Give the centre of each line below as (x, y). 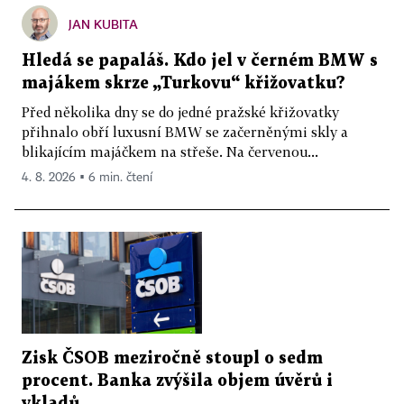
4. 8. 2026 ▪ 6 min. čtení (87, 177)
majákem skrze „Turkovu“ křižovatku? (184, 83)
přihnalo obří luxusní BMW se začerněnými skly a (185, 131)
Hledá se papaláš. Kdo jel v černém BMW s (200, 60)
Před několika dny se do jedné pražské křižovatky (180, 111)
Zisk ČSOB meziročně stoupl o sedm (172, 358)
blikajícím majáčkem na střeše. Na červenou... (170, 151)
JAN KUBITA (103, 23)
